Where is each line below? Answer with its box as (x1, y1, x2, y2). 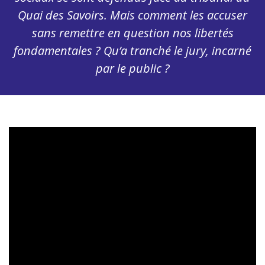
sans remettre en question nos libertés (31, 24, 234, 41)
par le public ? (95, 60, 170, 76)
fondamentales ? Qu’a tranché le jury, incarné (14, 42, 251, 59)
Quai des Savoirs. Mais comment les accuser (18, 7, 247, 23)
